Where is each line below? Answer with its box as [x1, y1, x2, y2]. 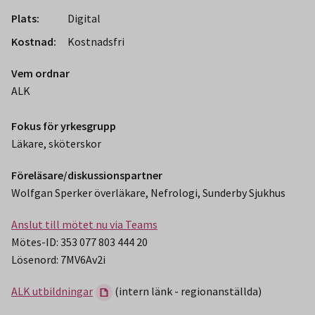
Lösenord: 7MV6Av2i [11, 252, 105, 267]
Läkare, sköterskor [11, 136, 101, 151]
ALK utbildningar [11, 284, 93, 299]
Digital [67, 11, 101, 26]
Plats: [11, 11, 39, 26]
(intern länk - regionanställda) [112, 284, 262, 299]
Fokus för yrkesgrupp [11, 119, 116, 134]
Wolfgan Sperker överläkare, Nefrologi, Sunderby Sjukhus [11, 186, 285, 200]
